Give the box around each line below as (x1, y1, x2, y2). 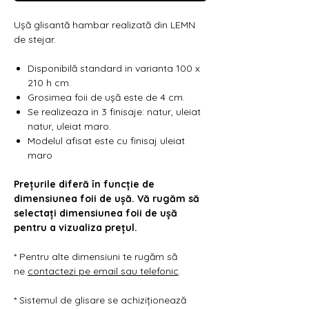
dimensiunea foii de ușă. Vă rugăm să (14, 192, 199, 205)
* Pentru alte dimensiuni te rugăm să (14, 250, 177, 263)
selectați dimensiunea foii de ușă (14, 206, 177, 219)
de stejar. (14, 32, 56, 46)
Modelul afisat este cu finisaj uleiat (28, 134, 185, 147)
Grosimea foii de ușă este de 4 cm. (28, 90, 185, 103)
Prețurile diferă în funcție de (14, 177, 154, 190)
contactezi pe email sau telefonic (28, 264, 179, 277)
